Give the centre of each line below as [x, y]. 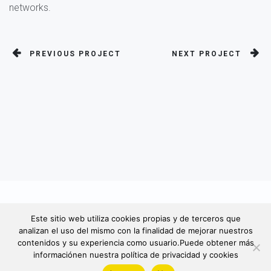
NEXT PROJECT [207, 54]
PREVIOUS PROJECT [75, 54]
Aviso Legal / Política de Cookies [179, 261]
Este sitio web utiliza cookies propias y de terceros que [135, 218]
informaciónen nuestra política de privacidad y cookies [135, 255]
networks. [30, 8]
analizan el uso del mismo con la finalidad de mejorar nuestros [135, 230]
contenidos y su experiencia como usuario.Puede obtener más [135, 243]
